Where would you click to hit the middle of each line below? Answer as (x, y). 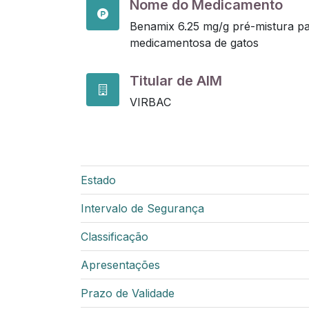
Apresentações (120, 265)
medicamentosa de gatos (194, 43)
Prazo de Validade (128, 293)
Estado (98, 180)
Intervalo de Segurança (142, 208)
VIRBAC (150, 102)
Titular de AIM (176, 81)
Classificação (114, 237)
